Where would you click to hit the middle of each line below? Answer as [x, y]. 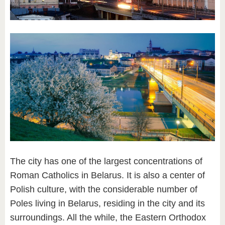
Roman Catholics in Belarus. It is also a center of [107, 176]
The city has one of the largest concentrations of [106, 161]
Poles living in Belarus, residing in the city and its [107, 204]
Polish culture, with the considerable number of [104, 190]
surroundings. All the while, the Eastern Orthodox [108, 218]
